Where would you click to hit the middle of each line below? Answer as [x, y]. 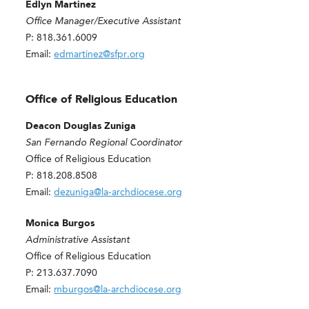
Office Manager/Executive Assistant [103, 22]
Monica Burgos [60, 224]
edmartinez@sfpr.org [100, 55]
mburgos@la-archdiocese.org [118, 290]
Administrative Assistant [78, 240]
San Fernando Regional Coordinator [104, 143]
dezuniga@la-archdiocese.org [118, 193]
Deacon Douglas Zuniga [81, 127]
